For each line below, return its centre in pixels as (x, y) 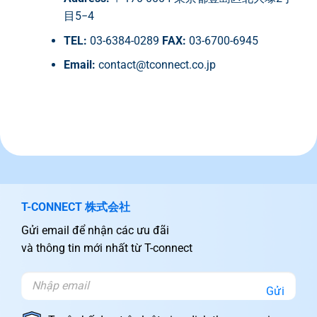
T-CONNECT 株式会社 (75, 207)
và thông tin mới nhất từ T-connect (106, 248)
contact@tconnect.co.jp (157, 65)
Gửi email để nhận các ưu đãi (95, 230)
